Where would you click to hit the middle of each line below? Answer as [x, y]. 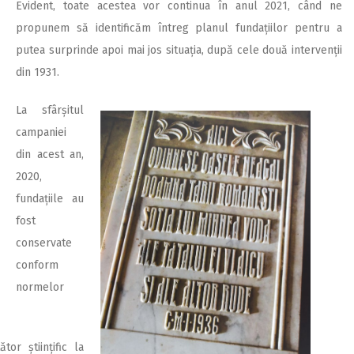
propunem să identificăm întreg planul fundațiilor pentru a [179, 28]
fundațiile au [50, 198]
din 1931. [38, 72]
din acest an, [50, 154]
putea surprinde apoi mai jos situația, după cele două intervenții [179, 50]
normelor [40, 287]
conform [37, 265]
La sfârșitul [50, 110]
